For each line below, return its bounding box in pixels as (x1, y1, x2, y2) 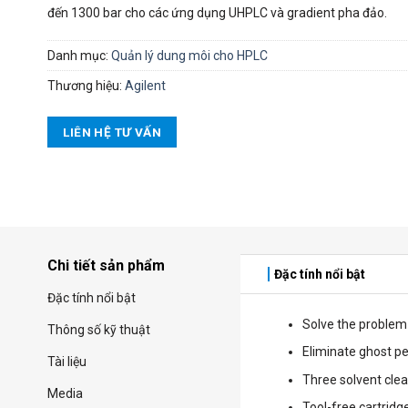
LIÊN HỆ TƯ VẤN (63, 124, 161, 139)
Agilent (125, 77, 166, 93)
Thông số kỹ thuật (47, 322, 150, 338)
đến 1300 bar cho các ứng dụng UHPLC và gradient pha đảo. (47, 5, 387, 21)
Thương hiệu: (47, 77, 125, 93)
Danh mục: (47, 47, 111, 63)
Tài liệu (47, 354, 87, 370)
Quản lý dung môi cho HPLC (111, 47, 268, 63)
